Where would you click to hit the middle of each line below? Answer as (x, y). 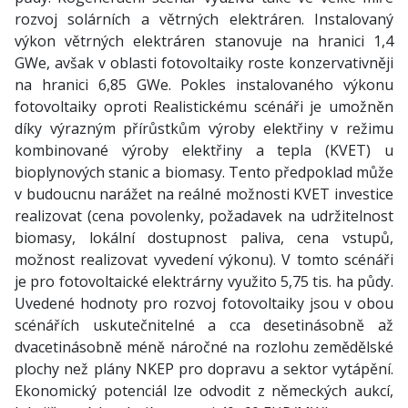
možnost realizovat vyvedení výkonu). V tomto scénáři (204, 260)
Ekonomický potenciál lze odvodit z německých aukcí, (204, 391)
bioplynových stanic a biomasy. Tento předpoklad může (204, 172)
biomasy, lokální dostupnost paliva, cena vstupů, (204, 238)
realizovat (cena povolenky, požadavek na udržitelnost (204, 216)
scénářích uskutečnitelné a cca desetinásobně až (204, 325)
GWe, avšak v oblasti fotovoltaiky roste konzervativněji (204, 63)
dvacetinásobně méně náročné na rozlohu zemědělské (204, 347)
